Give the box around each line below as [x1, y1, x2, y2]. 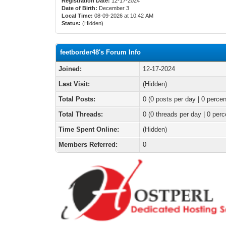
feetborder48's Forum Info [60, 48, 141, 56]
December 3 [97, 5, 131, 11]
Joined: [59, 65, 82, 73]
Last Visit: [59, 80, 90, 88]
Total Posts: [59, 95, 96, 103]
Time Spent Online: [59, 126, 120, 133]
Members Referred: [59, 141, 118, 148]
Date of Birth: [62, 5, 98, 11]
